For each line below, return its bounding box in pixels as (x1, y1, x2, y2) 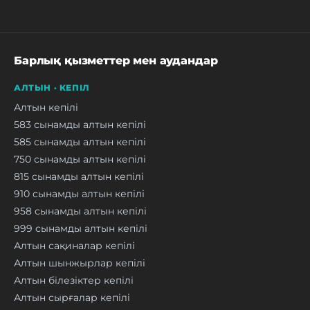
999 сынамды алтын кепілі (14, 222, 147, 234)
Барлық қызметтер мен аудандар (14, 53, 218, 67)
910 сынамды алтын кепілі (14, 188, 145, 199)
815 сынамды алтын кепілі (14, 170, 144, 182)
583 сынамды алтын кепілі (14, 118, 146, 130)
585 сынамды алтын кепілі (14, 136, 146, 147)
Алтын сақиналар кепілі (14, 239, 135, 251)
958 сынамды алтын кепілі (14, 205, 147, 217)
